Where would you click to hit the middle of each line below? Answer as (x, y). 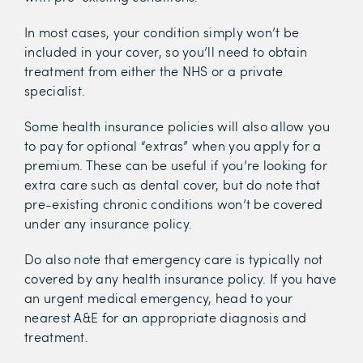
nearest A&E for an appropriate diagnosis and (166, 318)
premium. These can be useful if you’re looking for (176, 165)
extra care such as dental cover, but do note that (173, 185)
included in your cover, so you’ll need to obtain (166, 52)
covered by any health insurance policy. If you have (181, 279)
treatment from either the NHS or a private (154, 71)
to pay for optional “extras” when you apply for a (173, 146)
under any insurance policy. (109, 224)
